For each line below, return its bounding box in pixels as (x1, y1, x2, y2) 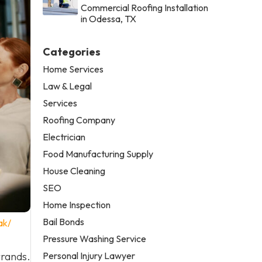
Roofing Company (43, 113, 116, 126)
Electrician (43, 130, 86, 143)
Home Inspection (43, 198, 111, 211)
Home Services (43, 63, 104, 75)
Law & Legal (43, 80, 92, 92)
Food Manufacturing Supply (43, 147, 154, 160)
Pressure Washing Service (43, 232, 147, 244)
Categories (43, 44, 101, 58)
